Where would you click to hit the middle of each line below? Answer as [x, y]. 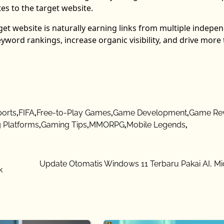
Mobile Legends [156, 125]
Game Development [150, 113]
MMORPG [107, 125]
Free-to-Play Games [74, 113]
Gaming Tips [64, 125]
